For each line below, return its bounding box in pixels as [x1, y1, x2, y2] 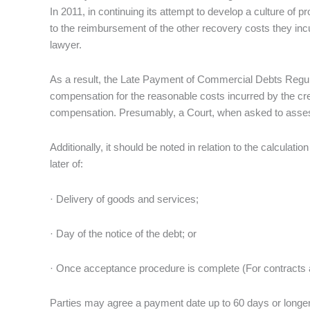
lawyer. [50, 38, 82, 51]
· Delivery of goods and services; [50, 192, 199, 205]
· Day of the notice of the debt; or [50, 227, 197, 239]
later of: [50, 158, 83, 170]
